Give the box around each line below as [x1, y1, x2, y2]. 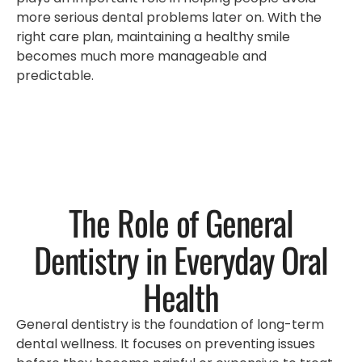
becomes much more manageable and [16, 47, 267, 66]
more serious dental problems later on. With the [16, 8, 322, 27]
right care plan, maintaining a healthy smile [16, 27, 290, 47]
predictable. [16, 66, 94, 86]
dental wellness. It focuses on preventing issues [16, 335, 315, 354]
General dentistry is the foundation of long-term [16, 315, 324, 335]
